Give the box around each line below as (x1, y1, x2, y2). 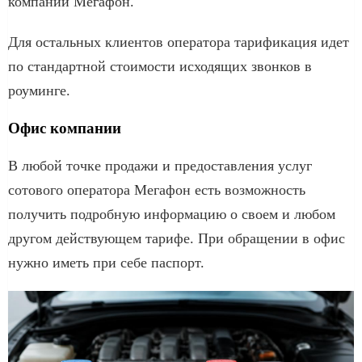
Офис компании (8, 119, 121, 137)
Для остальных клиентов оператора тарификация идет (8, 33, 349, 50)
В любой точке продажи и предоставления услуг (8, 157, 312, 174)
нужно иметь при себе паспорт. (8, 254, 204, 271)
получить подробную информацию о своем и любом (8, 205, 335, 222)
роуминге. (8, 82, 70, 99)
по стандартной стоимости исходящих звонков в (8, 57, 312, 74)
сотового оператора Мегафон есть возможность (8, 181, 305, 198)
